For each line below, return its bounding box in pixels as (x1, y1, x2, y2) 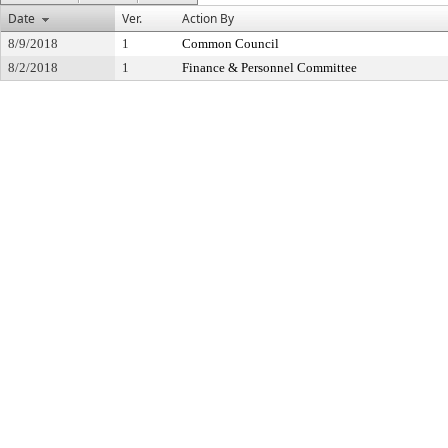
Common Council (182, 36, 279, 51)
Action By (182, 10, 234, 27)
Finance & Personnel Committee (182, 60, 357, 75)
